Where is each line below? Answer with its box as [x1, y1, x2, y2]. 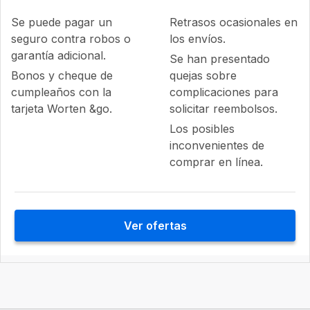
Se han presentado [169, 52, 270, 66]
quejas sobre [169, 69, 237, 82]
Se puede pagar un [11, 15, 112, 29]
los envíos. [169, 32, 226, 46]
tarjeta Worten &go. [11, 102, 112, 116]
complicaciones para [169, 85, 278, 99]
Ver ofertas [123, 219, 187, 232]
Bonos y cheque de [11, 69, 113, 82]
